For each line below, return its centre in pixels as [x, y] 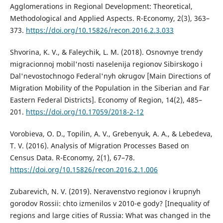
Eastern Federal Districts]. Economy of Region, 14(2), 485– [106, 100]
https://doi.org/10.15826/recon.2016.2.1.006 [84, 170]
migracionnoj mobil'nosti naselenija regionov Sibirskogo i [106, 64]
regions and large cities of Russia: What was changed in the [110, 216]
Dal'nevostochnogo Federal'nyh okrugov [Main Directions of [110, 76]
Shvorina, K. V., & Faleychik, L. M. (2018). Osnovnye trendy [106, 52]
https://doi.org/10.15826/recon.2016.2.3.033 [100, 30]
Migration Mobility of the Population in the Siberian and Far [110, 88]
